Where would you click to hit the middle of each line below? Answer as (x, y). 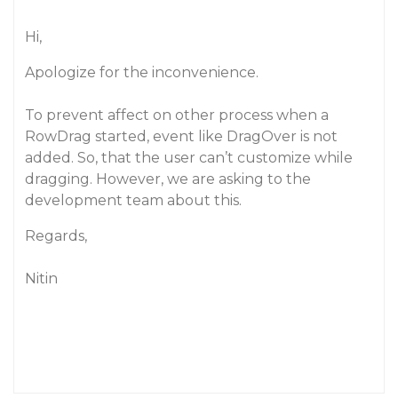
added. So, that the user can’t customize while (189, 158)
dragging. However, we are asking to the (168, 179)
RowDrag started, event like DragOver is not (181, 136)
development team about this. (133, 200)
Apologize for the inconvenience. (142, 72)
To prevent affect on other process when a (177, 115)
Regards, (56, 236)
